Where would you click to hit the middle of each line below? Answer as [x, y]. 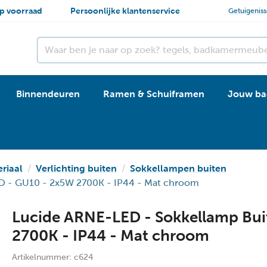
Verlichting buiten [76, 168]
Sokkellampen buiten [178, 168]
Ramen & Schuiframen [154, 94]
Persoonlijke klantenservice [125, 10]
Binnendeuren [48, 94]
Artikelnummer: [43, 257]
